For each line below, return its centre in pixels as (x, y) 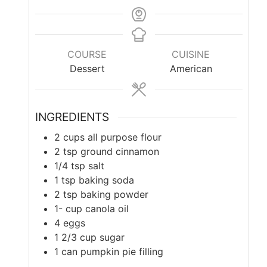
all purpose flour (125, 137)
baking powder (114, 194)
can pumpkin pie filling (112, 251)
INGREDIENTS (72, 117)
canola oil (107, 208)
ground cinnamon (120, 151)
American (191, 69)
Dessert (87, 69)
